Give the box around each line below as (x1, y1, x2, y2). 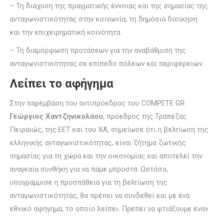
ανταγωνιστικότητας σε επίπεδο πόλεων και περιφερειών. (10, 59, 204, 68)
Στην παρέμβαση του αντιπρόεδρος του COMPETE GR (10, 99, 185, 108)
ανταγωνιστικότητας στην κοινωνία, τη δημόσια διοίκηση (10, 15, 197, 23)
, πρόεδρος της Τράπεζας (103, 112, 187, 121)
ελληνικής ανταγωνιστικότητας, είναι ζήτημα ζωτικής (10, 138, 186, 147)
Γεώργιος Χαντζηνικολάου (10, 112, 103, 121)
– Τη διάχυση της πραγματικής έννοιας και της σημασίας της (10, 1, 208, 10)
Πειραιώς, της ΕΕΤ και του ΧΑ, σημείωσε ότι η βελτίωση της (10, 125, 208, 134)
